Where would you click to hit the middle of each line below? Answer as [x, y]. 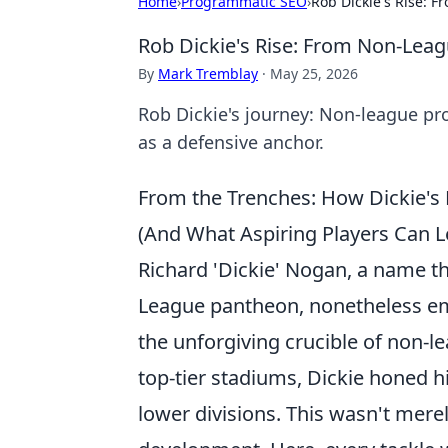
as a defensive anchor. [231, 142]
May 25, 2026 [314, 73]
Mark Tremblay [208, 73]
